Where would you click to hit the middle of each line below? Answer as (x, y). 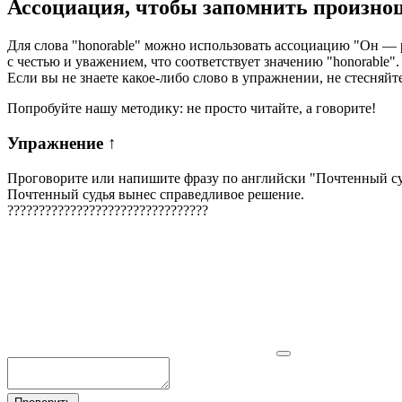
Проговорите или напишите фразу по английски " (162, 178)
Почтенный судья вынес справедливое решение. (156, 194)
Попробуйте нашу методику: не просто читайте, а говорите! (192, 109)
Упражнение (57, 143)
